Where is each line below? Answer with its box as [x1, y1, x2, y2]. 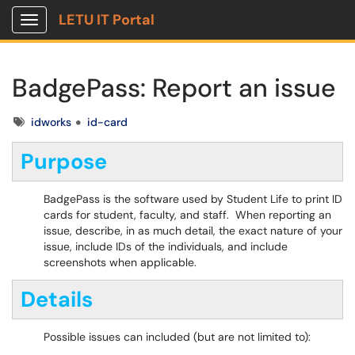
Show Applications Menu [29, 25, 155, 40]
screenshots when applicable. [44, 255, 197, 269]
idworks [31, 115, 71, 129]
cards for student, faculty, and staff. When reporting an [44, 208, 331, 222]
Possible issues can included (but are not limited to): [44, 330, 311, 344]
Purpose [21, 147, 107, 175]
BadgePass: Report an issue [12, 71, 336, 105]
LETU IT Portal [59, 10, 155, 29]
